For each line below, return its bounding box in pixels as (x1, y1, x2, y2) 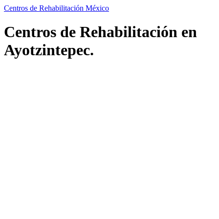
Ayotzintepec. (4, 41, 94, 59)
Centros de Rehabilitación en (4, 23, 197, 41)
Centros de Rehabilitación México (4, 4, 109, 12)
